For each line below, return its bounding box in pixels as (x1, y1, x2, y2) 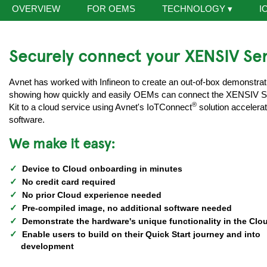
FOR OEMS (86, 3, 135, 14)
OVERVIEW (11, 3, 60, 14)
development (21, 241, 74, 251)
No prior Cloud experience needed (20, 190, 162, 200)
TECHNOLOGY (162, 3, 225, 14)
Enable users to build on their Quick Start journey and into (20, 229, 260, 239)
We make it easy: (9, 133, 115, 152)
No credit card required (20, 177, 116, 187)
